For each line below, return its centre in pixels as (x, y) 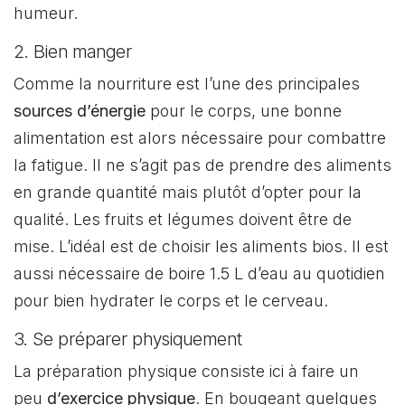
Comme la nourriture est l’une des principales (187, 83)
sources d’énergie (80, 110)
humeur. (48, 13)
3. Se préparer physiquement (130, 339)
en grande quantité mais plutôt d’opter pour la (188, 192)
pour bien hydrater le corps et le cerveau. (173, 300)
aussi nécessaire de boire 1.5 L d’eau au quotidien (199, 273)
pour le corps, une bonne (244, 110)
